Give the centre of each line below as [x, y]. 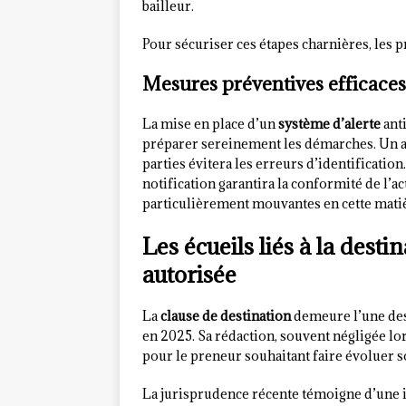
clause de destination [226, 316]
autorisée [189, 275]
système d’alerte [329, 124]
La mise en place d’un [210, 124]
